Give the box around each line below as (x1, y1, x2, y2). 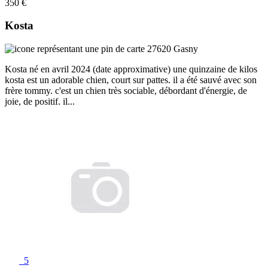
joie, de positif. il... (5, 96, 75, 107)
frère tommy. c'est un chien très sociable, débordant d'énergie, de (5, 86, 247, 96)
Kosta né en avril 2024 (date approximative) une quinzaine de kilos (5, 64, 257, 75)
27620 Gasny (145, 44, 198, 54)
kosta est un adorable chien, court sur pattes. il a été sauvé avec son (5, 75, 257, 86)
